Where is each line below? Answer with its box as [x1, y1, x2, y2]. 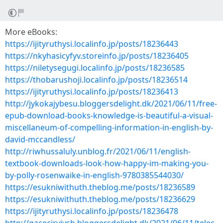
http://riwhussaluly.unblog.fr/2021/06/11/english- [5, 146, 191, 157]
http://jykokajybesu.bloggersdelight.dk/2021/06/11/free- [5, 98, 217, 109]
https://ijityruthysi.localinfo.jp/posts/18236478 [5, 206, 178, 217]
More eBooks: [5, 26, 57, 37]
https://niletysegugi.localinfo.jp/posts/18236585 [5, 62, 185, 73]
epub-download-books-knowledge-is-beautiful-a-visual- [5, 110, 213, 121]
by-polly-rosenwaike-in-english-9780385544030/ [5, 170, 184, 181]
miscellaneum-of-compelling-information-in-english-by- [5, 122, 213, 133]
